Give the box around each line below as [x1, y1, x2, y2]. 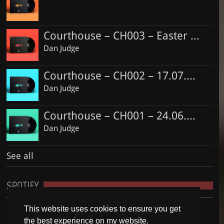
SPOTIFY [6, 179, 38, 193]
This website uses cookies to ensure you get [24, 204, 180, 213]
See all [6, 150, 33, 161]
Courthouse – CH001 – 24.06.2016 [186, 109, 195, 122]
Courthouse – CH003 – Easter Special [190, 29, 199, 42]
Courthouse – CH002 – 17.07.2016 [186, 69, 195, 82]
